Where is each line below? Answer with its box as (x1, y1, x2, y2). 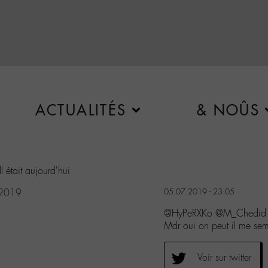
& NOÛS (196, 101, 260, 119)
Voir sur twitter (197, 251, 251, 264)
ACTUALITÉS (35, 101, 127, 119)
